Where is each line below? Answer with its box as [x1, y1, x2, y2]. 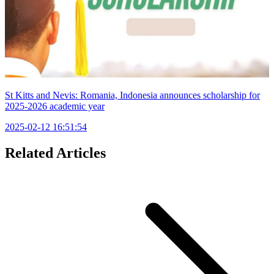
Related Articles [5, 144, 106, 161]
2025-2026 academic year [5, 100, 105, 111]
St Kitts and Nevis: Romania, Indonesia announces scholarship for [5, 89, 260, 100]
